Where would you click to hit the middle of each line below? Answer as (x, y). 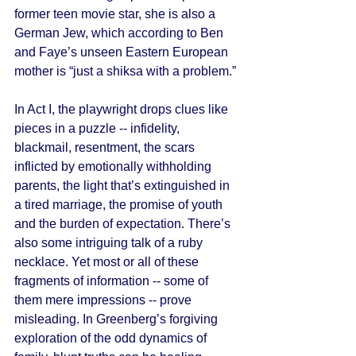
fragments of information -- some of (113, 281)
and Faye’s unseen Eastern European (123, 52)
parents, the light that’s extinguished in (124, 186)
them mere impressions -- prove (104, 300)
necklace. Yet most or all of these (108, 262)
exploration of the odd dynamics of (112, 338)
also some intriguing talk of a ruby (110, 243)
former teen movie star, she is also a (116, 14)
